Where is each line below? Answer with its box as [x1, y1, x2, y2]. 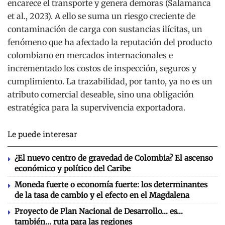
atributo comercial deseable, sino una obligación [8, 89, 194, 100]
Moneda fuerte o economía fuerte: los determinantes [15, 180, 207, 190]
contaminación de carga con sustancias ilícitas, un [8, 24, 202, 35]
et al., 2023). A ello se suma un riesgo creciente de [8, 11, 195, 22]
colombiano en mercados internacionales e [8, 50, 173, 61]
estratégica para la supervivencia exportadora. [8, 102, 185, 113]
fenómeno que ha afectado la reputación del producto [8, 37, 212, 48]
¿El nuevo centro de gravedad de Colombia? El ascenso [15, 153, 213, 163]
